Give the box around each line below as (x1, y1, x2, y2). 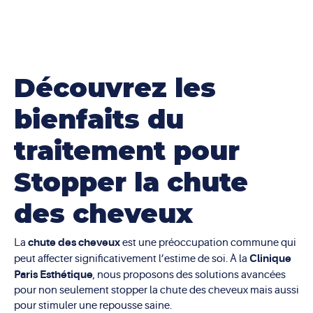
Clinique (249, 252, 291, 265)
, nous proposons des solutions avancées (93, 268, 286, 281)
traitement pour (14, 135, 240, 167)
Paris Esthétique (14, 268, 93, 281)
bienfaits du (14, 103, 184, 136)
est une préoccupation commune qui (122, 236, 296, 249)
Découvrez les (14, 72, 216, 104)
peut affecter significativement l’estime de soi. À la (14, 252, 249, 265)
